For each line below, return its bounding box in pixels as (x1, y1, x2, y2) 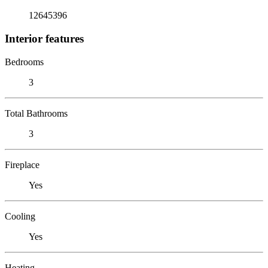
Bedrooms (5, 56, 44, 67)
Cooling (5, 211, 35, 221)
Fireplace (5, 159, 39, 170)
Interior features (5, 32, 84, 45)
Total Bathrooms (5, 108, 68, 118)
